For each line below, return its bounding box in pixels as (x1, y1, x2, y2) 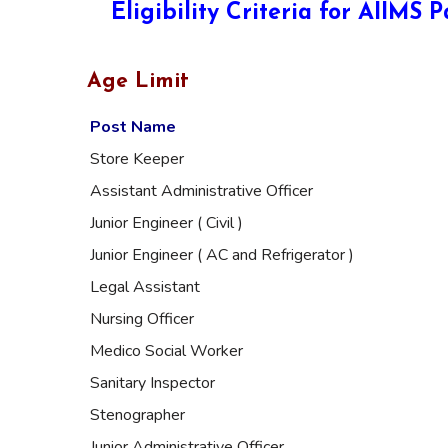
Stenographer (90, 403, 185, 426)
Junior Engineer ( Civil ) (90, 211, 243, 234)
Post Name (90, 115, 176, 138)
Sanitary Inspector (90, 371, 215, 394)
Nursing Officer (90, 307, 194, 330)
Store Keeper (90, 147, 184, 170)
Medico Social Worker (90, 339, 243, 362)
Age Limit (87, 70, 196, 92)
